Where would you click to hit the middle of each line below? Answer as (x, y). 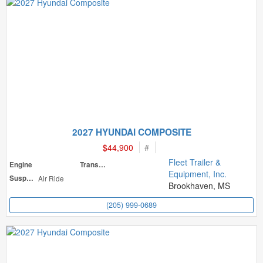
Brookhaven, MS (199, 186)
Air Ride (51, 178)
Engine (21, 165)
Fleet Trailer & (195, 162)
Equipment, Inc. (198, 174)
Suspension (30, 178)
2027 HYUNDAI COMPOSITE (131, 132)
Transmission (102, 165)
